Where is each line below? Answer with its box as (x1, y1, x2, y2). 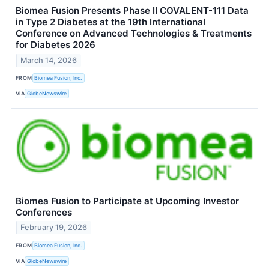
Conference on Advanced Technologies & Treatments (16, 27, 252, 39)
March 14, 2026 (20, 55, 77, 65)
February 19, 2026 (20, 223, 88, 232)
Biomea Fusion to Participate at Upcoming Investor (16, 195, 239, 207)
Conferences (16, 206, 72, 218)
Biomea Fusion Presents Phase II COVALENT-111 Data (16, 4, 249, 16)
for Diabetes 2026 (16, 38, 95, 50)
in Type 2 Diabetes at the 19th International (16, 16, 205, 28)
